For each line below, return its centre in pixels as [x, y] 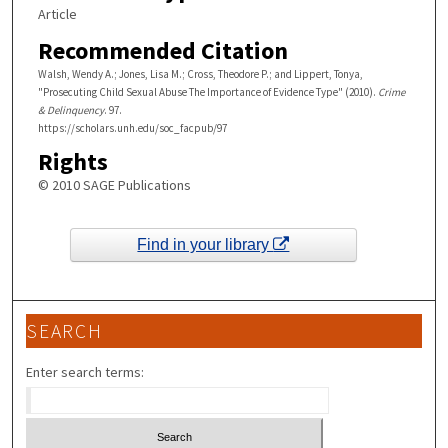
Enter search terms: [85, 371]
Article [57, 13]
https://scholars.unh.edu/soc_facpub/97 [132, 127]
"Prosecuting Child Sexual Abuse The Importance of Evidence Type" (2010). [207, 91]
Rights [72, 162]
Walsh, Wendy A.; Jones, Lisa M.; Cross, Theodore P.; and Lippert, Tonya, [200, 73]
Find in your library [205, 245]
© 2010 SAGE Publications [114, 185]
